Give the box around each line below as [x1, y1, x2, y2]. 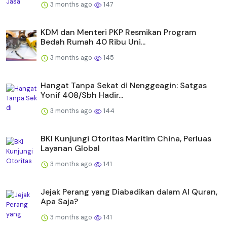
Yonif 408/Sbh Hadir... [41, 89, 123, 100]
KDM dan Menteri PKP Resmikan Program [41, 26, 196, 37]
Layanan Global [41, 142, 100, 154]
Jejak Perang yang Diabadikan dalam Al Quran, [41, 186, 217, 197]
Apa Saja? [41, 196, 78, 207]
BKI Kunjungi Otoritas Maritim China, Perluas [41, 133, 211, 144]
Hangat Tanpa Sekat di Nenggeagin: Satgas [41, 80, 207, 91]
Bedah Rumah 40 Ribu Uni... [41, 36, 145, 47]
